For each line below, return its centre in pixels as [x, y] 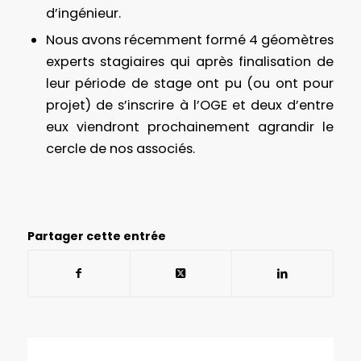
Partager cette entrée [96, 237]
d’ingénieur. [83, 14]
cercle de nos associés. [120, 149]
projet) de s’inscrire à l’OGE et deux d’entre [190, 106]
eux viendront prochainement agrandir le [190, 127]
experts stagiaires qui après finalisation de [190, 62]
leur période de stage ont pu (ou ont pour [190, 84]
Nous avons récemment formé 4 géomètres [190, 40]
